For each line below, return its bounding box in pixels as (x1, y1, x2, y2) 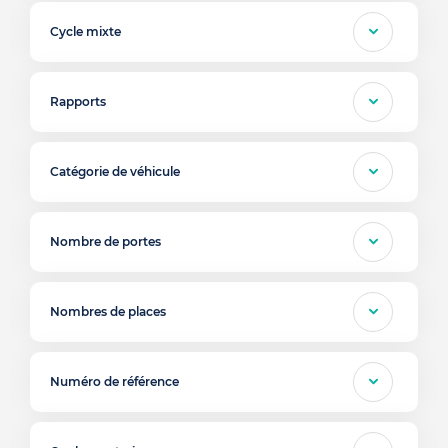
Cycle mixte (50, 24, 121, 39)
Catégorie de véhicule (50, 164, 180, 179)
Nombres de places (50, 304, 166, 319)
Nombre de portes (50, 234, 161, 249)
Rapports (50, 94, 106, 109)
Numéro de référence (50, 374, 179, 389)
